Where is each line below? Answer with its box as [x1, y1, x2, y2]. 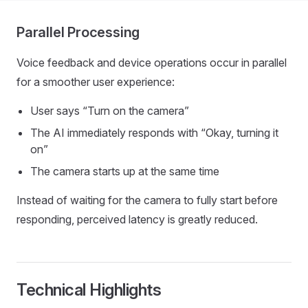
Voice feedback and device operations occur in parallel [16, 55, 287, 69]
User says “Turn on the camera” [30, 103, 189, 118]
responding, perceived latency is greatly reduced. [16, 212, 258, 226]
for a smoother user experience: [16, 74, 175, 89]
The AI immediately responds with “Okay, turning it [30, 125, 278, 140]
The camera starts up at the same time [30, 164, 219, 178]
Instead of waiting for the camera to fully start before [16, 192, 278, 207]
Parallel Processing [16, 23, 140, 41]
